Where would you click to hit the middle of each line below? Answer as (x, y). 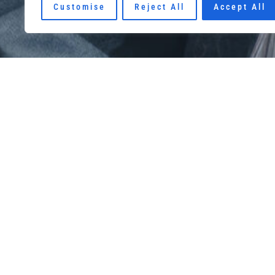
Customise (79, 7)
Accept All (240, 7)
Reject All (159, 7)
